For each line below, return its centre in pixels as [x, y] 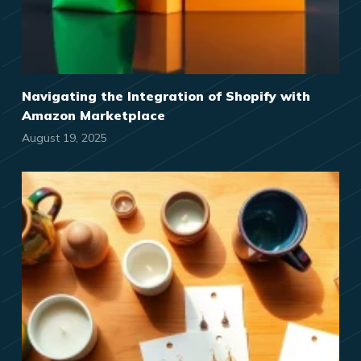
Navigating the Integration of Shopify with [166, 96]
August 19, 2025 [64, 138]
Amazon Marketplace [93, 116]
